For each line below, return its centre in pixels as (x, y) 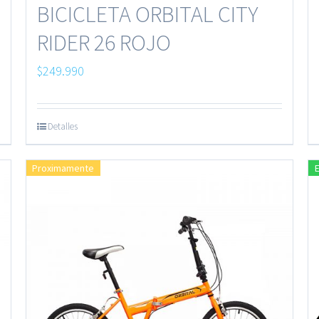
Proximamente (63, 168)
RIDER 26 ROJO (104, 42)
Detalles (62, 126)
